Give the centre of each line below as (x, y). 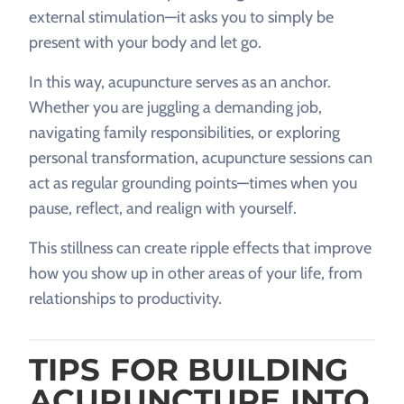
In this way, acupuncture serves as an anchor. (180, 82)
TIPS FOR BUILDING (189, 370)
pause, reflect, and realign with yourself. (163, 208)
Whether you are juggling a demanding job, (175, 107)
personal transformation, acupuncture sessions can (201, 158)
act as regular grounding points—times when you (193, 183)
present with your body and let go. (145, 42)
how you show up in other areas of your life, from (196, 273)
